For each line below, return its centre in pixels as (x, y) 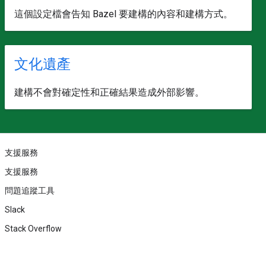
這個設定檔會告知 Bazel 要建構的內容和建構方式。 (123, 14)
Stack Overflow (33, 229)
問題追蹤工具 (30, 191)
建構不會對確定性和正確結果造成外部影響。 (109, 92)
